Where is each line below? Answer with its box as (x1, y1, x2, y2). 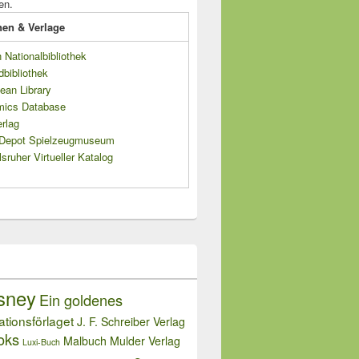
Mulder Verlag (110, 333, 180, 349)
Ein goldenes (39, 289, 123, 311)
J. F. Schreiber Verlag (77, 313, 185, 330)
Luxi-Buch (22, 336, 60, 349)
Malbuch (63, 333, 107, 349)
